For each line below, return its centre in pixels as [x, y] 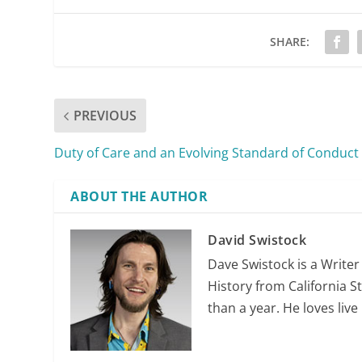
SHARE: [289, 42]
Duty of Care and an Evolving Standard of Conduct [207, 153]
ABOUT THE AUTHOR [139, 197]
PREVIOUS [105, 116]
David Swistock [257, 240]
